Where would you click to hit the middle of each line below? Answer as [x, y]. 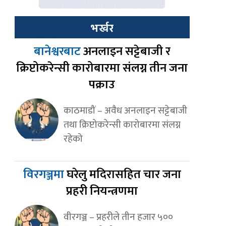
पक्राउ [102, 85]
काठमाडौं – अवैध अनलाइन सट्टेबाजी [125, 111]
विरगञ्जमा [45, 175]
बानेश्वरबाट [58, 52]
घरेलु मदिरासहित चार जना [124, 175]
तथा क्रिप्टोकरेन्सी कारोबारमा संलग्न [122, 125]
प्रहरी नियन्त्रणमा [102, 191]
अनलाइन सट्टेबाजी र [127, 52]
